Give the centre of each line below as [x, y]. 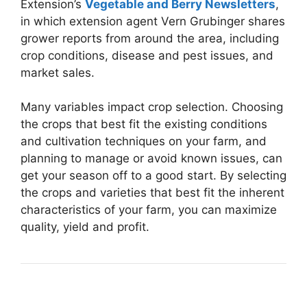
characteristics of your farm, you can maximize [149, 210]
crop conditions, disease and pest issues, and [147, 55]
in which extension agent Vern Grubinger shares [153, 21]
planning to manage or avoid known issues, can [151, 159]
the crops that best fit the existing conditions [144, 124]
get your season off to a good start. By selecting [153, 176]
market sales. [58, 72]
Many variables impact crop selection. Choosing [152, 107]
